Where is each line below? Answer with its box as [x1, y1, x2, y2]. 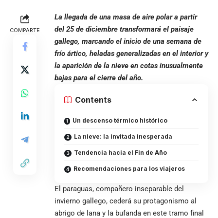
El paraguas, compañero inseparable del [54, 184, 184, 193]
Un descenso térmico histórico [73, 116, 167, 124]
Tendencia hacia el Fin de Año [74, 148, 167, 156]
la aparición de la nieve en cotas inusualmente [54, 61, 203, 70]
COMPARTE [10, 26, 40, 34]
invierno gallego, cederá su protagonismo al [54, 196, 197, 205]
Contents [75, 94, 111, 105]
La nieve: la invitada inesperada [74, 132, 172, 140]
